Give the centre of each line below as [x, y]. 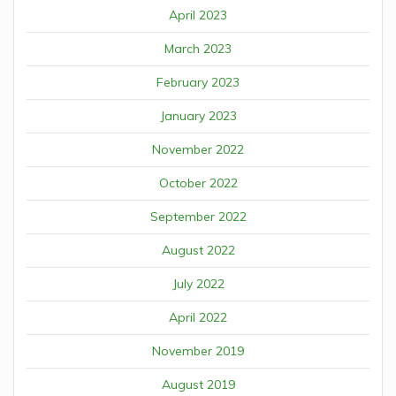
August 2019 [198, 384]
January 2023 [198, 115]
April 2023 [198, 15]
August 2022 [198, 250]
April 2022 [198, 317]
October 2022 [198, 183]
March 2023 [198, 48]
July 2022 [198, 283]
